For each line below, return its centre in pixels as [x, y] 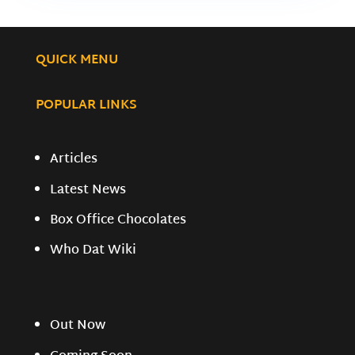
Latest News [88, 190]
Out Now [78, 326]
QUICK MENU [76, 61]
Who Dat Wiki [94, 251]
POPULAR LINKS [86, 106]
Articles [74, 160]
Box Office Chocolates [118, 220]
